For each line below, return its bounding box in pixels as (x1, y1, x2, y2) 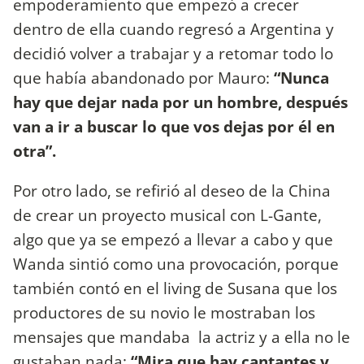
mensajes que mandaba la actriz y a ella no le (13, 325, 350, 348)
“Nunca (274, 66, 329, 89)
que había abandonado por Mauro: (13, 66, 274, 89)
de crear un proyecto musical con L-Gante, (13, 203, 322, 226)
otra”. (13, 139, 56, 162)
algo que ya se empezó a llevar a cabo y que (13, 227, 333, 250)
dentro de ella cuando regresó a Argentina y (13, 17, 334, 40)
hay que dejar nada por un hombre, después (13, 90, 348, 113)
